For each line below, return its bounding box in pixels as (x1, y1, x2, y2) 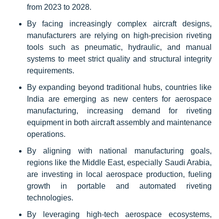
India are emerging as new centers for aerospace (27, 95, 212, 103)
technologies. (27, 194, 73, 202)
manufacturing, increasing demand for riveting (27, 107, 212, 115)
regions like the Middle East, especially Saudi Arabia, (27, 158, 212, 167)
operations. (27, 130, 66, 138)
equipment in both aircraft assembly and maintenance (27, 118, 212, 127)
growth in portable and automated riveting (27, 182, 212, 190)
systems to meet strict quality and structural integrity (27, 55, 212, 63)
